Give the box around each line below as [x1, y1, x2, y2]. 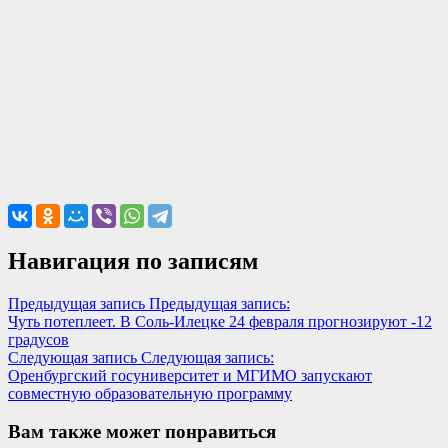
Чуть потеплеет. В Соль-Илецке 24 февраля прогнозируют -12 [8, 312, 432, 330]
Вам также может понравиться [8, 421, 276, 443]
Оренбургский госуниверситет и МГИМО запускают [8, 366, 372, 384]
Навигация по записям [8, 247, 258, 274]
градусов [8, 330, 69, 348]
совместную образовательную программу [8, 384, 292, 402]
